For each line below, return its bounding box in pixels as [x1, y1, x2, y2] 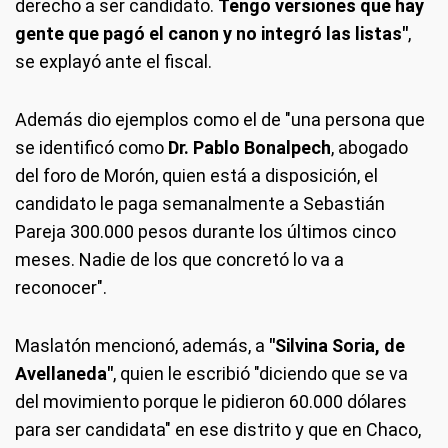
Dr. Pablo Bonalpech [168, 136, 331, 158]
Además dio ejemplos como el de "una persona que [15, 108, 425, 130]
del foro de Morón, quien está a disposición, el [15, 164, 378, 186]
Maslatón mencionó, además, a [15, 334, 269, 356]
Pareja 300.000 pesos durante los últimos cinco [15, 220, 396, 242]
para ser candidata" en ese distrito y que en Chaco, [15, 418, 421, 440]
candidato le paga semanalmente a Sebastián [15, 192, 385, 214]
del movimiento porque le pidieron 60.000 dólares [15, 390, 407, 412]
